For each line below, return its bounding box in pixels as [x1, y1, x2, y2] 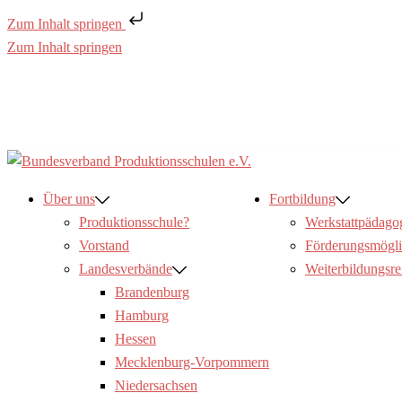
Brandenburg [115, 284, 189, 300]
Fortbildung [269, 191, 336, 206]
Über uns [43, 191, 95, 206]
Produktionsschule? [79, 214, 189, 230]
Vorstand [79, 238, 129, 253]
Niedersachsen [115, 378, 197, 393]
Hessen [115, 331, 156, 346]
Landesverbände [79, 261, 172, 276]
